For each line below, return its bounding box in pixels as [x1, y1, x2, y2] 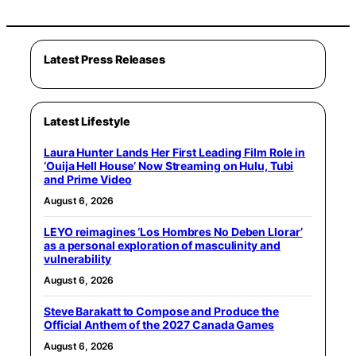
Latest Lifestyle [44, 114, 130, 128]
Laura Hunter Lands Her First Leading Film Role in [44, 145, 306, 159]
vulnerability [44, 251, 111, 265]
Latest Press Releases [44, 52, 165, 66]
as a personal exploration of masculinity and [44, 238, 281, 252]
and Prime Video [44, 172, 132, 186]
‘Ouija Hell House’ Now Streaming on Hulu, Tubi [44, 158, 294, 172]
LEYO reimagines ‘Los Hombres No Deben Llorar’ [44, 224, 303, 238]
